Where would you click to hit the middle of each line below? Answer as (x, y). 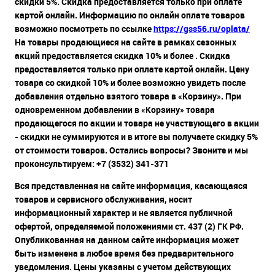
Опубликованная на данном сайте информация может (127, 240)
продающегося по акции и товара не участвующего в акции (137, 123)
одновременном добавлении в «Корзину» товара (115, 110)
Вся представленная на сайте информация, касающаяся (131, 186)
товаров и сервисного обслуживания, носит (103, 199)
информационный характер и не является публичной (124, 213)
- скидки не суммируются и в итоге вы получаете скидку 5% (136, 137)
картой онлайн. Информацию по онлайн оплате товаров (130, 15)
